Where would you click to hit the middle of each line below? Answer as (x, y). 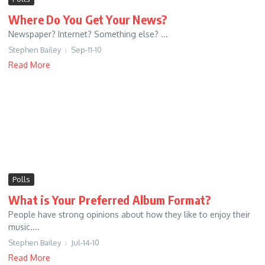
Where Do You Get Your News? (88, 20)
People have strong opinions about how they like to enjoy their (129, 215)
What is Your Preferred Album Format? (110, 200)
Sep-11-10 (86, 50)
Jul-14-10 (85, 243)
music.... (24, 227)
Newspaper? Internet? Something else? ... (88, 34)
